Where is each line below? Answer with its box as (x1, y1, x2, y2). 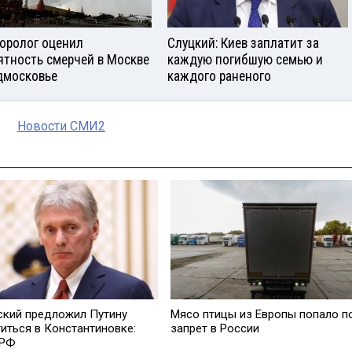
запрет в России (170, 321, 259, 335)
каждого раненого (167, 68, 271, 85)
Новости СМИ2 (17, 119, 105, 134)
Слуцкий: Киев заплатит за (167, 35, 319, 52)
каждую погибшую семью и (167, 52, 323, 68)
